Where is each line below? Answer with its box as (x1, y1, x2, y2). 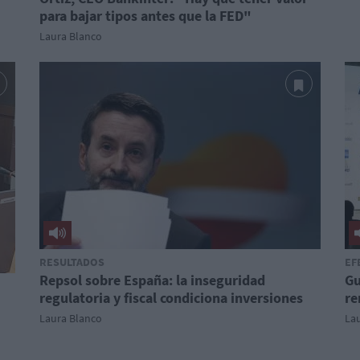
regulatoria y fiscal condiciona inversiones (39, 288, 303, 307)
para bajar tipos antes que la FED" (39, 6, 252, 25)
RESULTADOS (39, 255, 104, 269)
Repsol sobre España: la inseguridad (39, 271, 265, 289)
